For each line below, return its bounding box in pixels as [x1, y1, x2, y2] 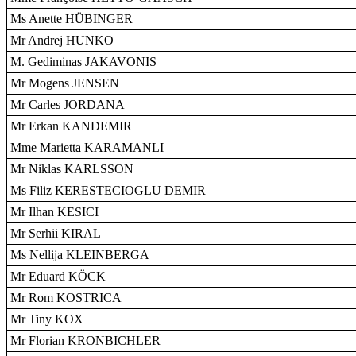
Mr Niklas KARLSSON [10, 162, 133, 176]
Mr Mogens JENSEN [10, 76, 119, 90]
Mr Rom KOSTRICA [10, 291, 122, 304]
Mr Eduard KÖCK [10, 269, 106, 283]
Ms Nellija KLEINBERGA [10, 248, 149, 261]
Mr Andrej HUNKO [10, 33, 114, 47]
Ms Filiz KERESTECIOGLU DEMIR [10, 184, 206, 197]
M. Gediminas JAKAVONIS [10, 55, 157, 68]
